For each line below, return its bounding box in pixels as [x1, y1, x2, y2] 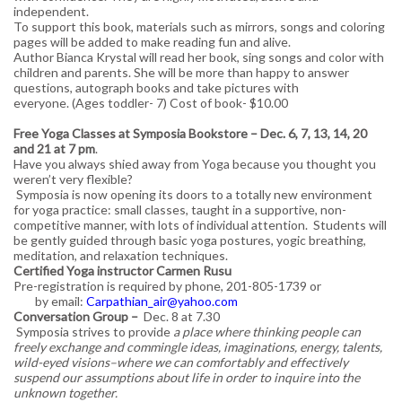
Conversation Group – [13, 308, 141, 324]
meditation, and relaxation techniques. [13, 247, 228, 263]
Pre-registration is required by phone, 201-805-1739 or [13, 277, 321, 293]
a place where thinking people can [173, 323, 361, 339]
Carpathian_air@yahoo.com [86, 293, 238, 309]
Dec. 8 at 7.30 [141, 308, 220, 324]
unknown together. [13, 384, 120, 400]
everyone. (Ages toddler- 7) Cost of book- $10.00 [13, 94, 288, 110]
